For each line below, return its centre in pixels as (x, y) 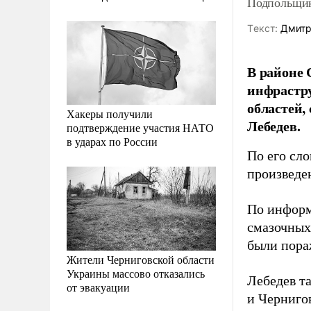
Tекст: (262, 28)
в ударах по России (112, 141)
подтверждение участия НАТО (140, 127)
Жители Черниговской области (141, 259)
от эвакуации (98, 287)
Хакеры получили (110, 113)
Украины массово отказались (136, 273)
